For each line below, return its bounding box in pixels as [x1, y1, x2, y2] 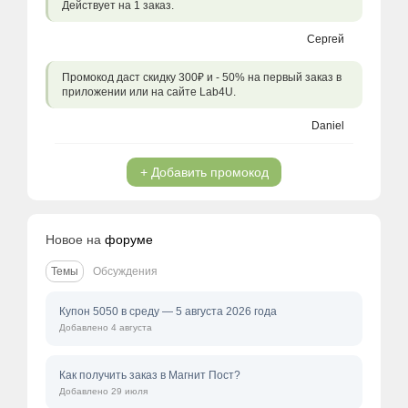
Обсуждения [93, 265, 158, 279]
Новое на [46, 232, 105, 248]
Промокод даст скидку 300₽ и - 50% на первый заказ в [62, 71, 342, 85]
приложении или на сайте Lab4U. [62, 86, 236, 99]
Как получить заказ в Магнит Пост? [59, 369, 240, 382]
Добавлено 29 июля [59, 386, 148, 397]
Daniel [311, 119, 344, 133]
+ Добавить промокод [139, 165, 269, 180]
